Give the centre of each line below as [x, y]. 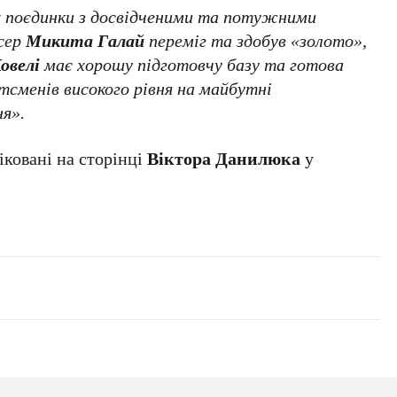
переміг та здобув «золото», [256, 41]
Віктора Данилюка [224, 159]
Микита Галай [86, 41]
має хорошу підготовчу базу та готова [192, 65]
